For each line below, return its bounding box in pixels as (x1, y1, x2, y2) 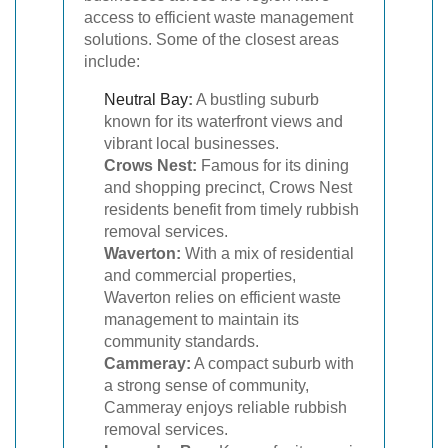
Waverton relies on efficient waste (104, 288, 341, 306)
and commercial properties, (104, 266, 296, 284)
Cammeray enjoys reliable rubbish (104, 398, 347, 416)
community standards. (104, 332, 259, 350)
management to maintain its (104, 310, 299, 328)
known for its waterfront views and (104, 112, 343, 130)
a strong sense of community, (104, 376, 309, 394)
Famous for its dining (197, 156, 349, 174)
